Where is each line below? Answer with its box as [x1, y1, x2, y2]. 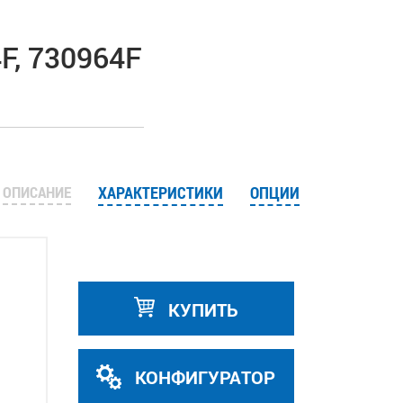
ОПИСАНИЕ [2, 182, 71, 202]
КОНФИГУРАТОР [130, 365, 275, 389]
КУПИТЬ [163, 298, 238, 321]
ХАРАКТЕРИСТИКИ [97, 182, 223, 203]
